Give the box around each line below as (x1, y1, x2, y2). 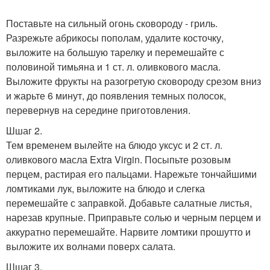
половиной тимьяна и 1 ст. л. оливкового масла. (6, 59, 221, 74)
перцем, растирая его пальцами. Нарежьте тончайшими (6, 166, 257, 181)
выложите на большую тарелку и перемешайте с (6, 45, 224, 59)
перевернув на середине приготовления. (6, 102, 190, 117)
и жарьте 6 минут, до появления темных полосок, (6, 88, 226, 102)
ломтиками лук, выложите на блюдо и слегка (6, 181, 205, 195)
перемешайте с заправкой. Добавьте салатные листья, (6, 195, 252, 210)
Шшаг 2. (6, 123, 42, 137)
